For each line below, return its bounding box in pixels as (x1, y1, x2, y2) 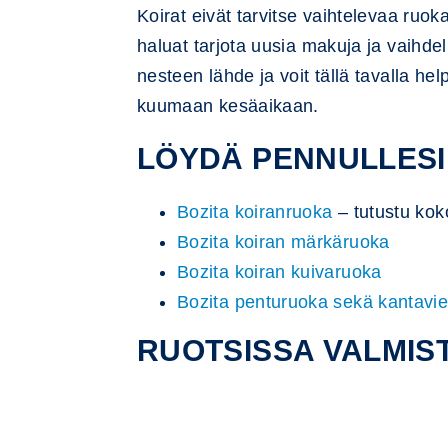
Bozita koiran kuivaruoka (177, 262, 382, 282)
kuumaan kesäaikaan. (137, 96, 319, 116)
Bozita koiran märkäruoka (177, 232, 390, 252)
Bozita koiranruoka (177, 202, 333, 222)
